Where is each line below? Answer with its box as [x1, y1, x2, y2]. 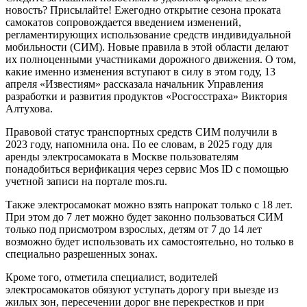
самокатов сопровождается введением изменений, [5, 16, 241, 28]
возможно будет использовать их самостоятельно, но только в [5, 235, 294, 247]
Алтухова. [5, 102, 53, 114]
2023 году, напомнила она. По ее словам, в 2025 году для [5, 138, 272, 150]
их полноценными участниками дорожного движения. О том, [5, 53, 296, 65]
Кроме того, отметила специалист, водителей [5, 271, 218, 283]
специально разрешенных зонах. [5, 247, 158, 260]
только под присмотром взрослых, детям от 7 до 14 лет [5, 223, 262, 235]
